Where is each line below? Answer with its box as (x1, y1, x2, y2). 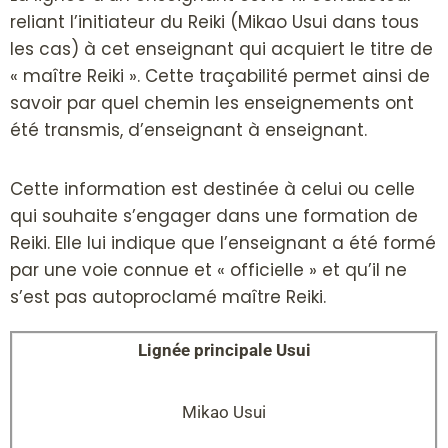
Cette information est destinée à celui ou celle (10, 177, 415, 202)
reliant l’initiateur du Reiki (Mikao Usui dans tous (10, 10, 419, 35)
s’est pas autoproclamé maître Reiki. (10, 285, 326, 310)
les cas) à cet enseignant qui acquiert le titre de (10, 37, 433, 62)
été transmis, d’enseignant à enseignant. (10, 118, 367, 143)
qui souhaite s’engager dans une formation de (10, 204, 418, 229)
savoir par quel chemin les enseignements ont (10, 91, 414, 116)
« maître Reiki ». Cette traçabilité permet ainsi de (10, 64, 430, 89)
